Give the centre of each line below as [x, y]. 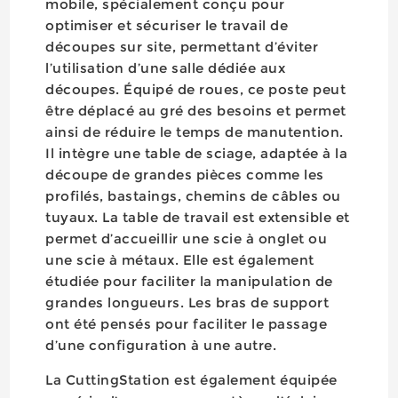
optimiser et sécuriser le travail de [167, 25]
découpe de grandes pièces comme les [185, 174]
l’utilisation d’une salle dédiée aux [166, 68]
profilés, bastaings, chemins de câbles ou [193, 195]
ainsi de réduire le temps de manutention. [195, 131]
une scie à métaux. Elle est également [180, 259]
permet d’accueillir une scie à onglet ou [187, 238]
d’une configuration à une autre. [163, 345]
